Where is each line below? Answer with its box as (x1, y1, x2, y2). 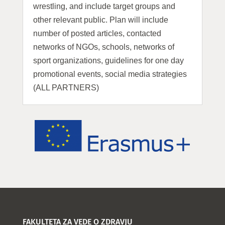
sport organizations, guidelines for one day (33, 56, 184, 65)
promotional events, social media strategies (33, 70, 187, 78)
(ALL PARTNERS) (33, 83, 99, 92)
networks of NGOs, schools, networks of (33, 43, 174, 51)
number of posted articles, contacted (33, 29, 161, 38)
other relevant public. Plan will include (33, 16, 168, 24)
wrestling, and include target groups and (33, 2, 175, 11)
